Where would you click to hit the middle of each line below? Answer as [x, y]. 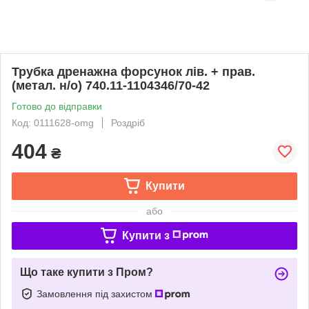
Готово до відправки [57, 106]
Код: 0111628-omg [53, 122]
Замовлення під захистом [96, 293]
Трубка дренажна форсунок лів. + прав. [133, 71]
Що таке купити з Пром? [87, 272]
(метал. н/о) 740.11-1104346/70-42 [111, 85]
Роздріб [128, 122]
